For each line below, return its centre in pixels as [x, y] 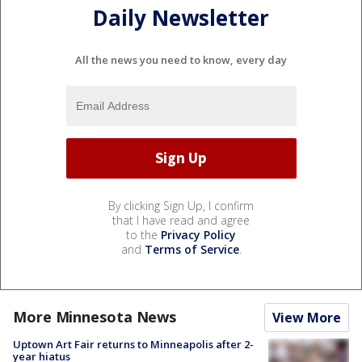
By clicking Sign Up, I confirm [181, 205]
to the [143, 234]
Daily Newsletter [181, 18]
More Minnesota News [95, 316]
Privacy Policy [198, 234]
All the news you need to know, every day [181, 59]
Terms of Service [192, 249]
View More [307, 317]
